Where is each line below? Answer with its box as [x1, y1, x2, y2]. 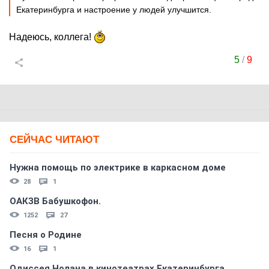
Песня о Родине [10, 229, 82, 240]
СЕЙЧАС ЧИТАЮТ [10, 134, 99, 145]
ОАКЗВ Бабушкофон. [10, 196, 101, 207]
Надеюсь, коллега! [9, 32, 94, 42]
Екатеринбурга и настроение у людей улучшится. [16, 5, 211, 14]
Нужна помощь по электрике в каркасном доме [10, 162, 226, 173]
